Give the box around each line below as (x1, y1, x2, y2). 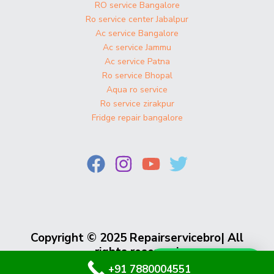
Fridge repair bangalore (91, 112, 183, 124)
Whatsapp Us (178, 254, 247, 267)
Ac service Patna (104, 56, 170, 68)
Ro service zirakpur (100, 98, 174, 110)
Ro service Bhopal (102, 70, 172, 82)
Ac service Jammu (103, 42, 171, 54)
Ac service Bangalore (95, 28, 179, 40)
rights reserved (95, 244, 179, 261)
